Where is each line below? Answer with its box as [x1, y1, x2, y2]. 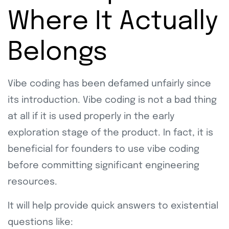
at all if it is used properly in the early [8, 111, 174, 121]
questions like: [8, 217, 73, 227]
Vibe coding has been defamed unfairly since [8, 79, 211, 88]
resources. [8, 177, 60, 187]
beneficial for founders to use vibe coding [8, 144, 199, 154]
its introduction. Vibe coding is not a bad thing [8, 95, 217, 105]
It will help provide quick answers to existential [8, 201, 218, 211]
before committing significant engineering [8, 161, 199, 170]
